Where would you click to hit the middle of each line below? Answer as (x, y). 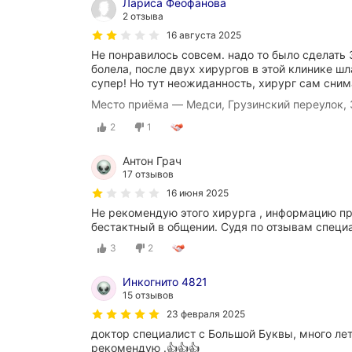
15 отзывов (148, 295)
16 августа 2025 (204, 35)
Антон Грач (152, 160)
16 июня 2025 (198, 192)
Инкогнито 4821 (165, 281)
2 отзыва (143, 16)
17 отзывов (148, 174)
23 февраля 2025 (206, 313)
